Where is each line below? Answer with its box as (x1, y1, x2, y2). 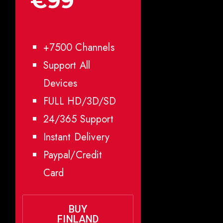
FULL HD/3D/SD (43, 94, 116, 109)
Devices (43, 76, 78, 91)
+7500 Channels (43, 40, 114, 55)
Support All (43, 58, 91, 73)
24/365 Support (43, 111, 113, 126)
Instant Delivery (43, 129, 110, 144)
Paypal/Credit (43, 147, 103, 162)
